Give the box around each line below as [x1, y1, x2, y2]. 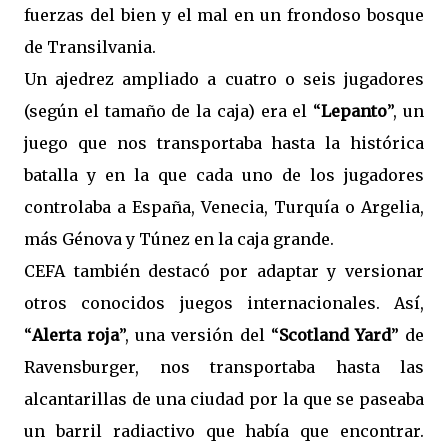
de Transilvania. [24, 37, 156, 57]
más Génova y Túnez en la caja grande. [24, 229, 334, 249]
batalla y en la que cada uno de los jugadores [24, 165, 424, 185]
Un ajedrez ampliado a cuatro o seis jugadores [24, 69, 424, 89]
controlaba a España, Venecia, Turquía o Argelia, [24, 197, 424, 217]
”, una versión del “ [119, 325, 279, 345]
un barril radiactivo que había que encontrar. [24, 421, 424, 441]
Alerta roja [32, 325, 120, 345]
